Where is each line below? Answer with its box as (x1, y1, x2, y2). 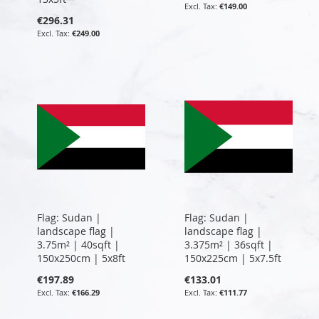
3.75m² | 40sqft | (37, 237, 120, 251)
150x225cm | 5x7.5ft (184, 251, 281, 265)
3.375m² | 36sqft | (184, 237, 273, 251)
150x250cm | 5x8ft (37, 251, 125, 265)
